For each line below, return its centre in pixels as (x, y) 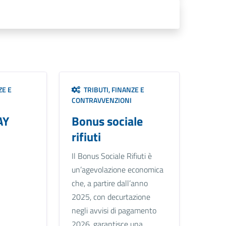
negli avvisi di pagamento (114, 210)
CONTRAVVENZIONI (101, 100)
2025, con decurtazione (111, 196)
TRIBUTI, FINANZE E (112, 89)
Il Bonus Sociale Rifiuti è (111, 156)
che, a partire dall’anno (109, 183)
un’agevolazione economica (117, 169)
